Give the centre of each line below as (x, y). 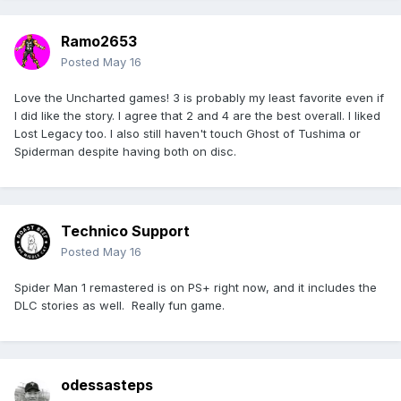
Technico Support (125, 231)
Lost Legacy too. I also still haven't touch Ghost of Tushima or (188, 134)
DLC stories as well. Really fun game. (123, 306)
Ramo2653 (99, 42)
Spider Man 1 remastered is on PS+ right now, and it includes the (196, 288)
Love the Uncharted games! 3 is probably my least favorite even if (199, 98)
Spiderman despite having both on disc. (125, 152)
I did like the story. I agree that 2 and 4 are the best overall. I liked (197, 116)
